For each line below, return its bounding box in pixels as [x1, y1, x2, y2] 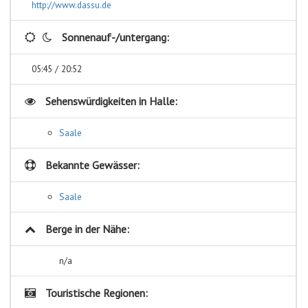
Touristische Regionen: [43, 285, 148, 300]
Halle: [149, 93, 177, 108]
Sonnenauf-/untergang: [59, 30, 169, 44]
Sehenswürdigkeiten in [43, 93, 149, 108]
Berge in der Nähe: [43, 221, 129, 236]
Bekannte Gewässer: [43, 157, 140, 172]
